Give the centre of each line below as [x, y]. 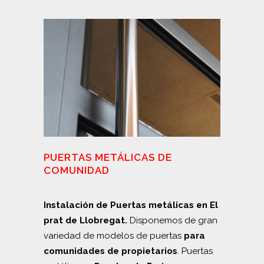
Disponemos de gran [172, 220]
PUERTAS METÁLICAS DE [108, 157]
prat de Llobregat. [85, 220]
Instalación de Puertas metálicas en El [131, 205]
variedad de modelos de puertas [114, 235]
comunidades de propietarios [110, 251]
